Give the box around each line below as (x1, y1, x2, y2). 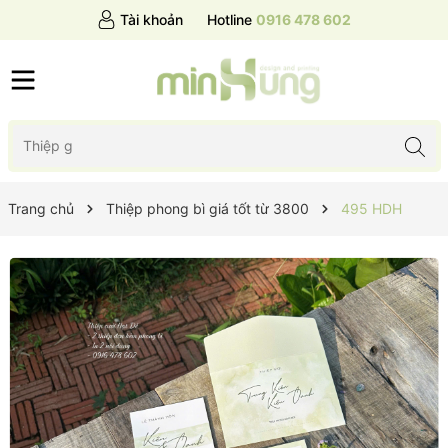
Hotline (207, 11, 252, 28)
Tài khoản (120, 11, 183, 28)
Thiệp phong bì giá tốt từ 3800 (105, 199, 309, 217)
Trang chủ (7, 199, 74, 217)
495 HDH (340, 199, 402, 217)
